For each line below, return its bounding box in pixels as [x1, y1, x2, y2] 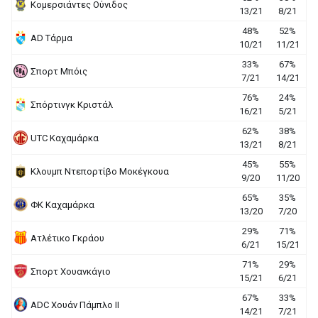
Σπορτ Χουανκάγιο [31, 265, 111, 277]
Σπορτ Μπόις [31, 65, 87, 77]
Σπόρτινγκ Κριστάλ [31, 99, 113, 110]
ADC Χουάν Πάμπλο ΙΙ [31, 299, 119, 310]
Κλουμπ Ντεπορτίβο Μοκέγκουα [31, 165, 169, 177]
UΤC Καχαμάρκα [31, 132, 99, 143]
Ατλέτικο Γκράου [31, 232, 104, 243]
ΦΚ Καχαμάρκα [31, 199, 94, 210]
